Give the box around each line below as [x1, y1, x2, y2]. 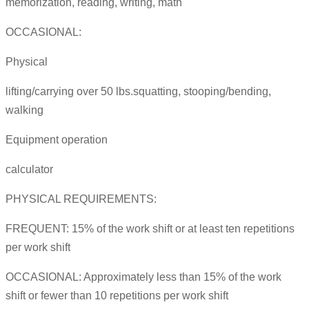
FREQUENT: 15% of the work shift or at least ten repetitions [6, 223, 295, 235]
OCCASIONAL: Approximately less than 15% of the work [6, 271, 281, 283]
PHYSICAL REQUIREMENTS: [6, 193, 157, 206]
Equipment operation [6, 134, 108, 146]
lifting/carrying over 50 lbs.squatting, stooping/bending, [6, 86, 271, 98]
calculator [6, 163, 53, 176]
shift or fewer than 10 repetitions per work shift [6, 290, 228, 302]
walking [6, 104, 43, 117]
